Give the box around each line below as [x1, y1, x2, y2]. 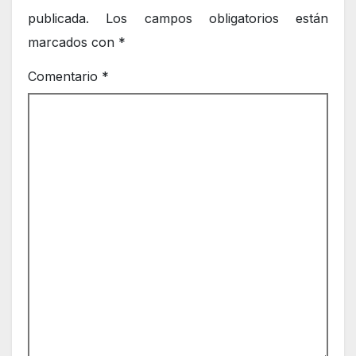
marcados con [28, 33, 118, 50]
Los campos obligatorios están [106, 10, 328, 26]
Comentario [28, 68, 102, 84]
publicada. [28, 10, 89, 26]
